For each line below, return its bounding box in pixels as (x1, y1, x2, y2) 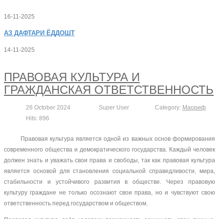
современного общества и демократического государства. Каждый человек (4, 146, 215, 153)
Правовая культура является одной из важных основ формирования (12, 135, 216, 142)
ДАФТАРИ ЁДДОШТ (12, 29, 75, 37)
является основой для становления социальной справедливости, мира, (4, 168, 215, 175)
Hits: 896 (26, 115, 49, 122)
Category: (155, 104, 182, 111)
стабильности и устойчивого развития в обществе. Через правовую (4, 178, 215, 185)
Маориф (182, 104, 206, 111)
